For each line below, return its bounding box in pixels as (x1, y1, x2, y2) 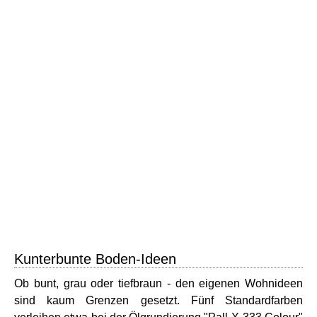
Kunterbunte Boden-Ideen (14, 250, 176, 267)
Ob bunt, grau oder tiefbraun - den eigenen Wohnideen (14, 277, 303, 289)
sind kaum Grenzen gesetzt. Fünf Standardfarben (14, 294, 303, 306)
